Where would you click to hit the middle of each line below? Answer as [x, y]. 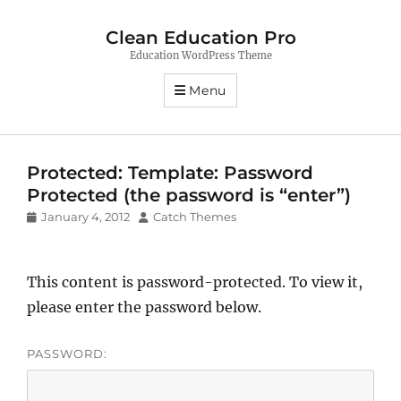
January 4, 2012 [85, 216]
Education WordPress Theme [200, 56]
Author [158, 215]
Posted [46, 215]
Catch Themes [195, 216]
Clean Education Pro [200, 38]
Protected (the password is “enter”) [189, 195]
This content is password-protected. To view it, [195, 282]
